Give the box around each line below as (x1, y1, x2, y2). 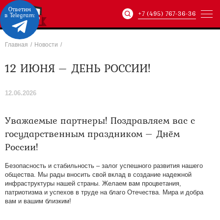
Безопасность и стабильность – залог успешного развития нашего (5, 162, 203, 169)
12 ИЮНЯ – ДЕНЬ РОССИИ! (5, 59, 151, 77)
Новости (34, 41, 58, 48)
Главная (5, 41, 28, 48)
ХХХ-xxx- (118, 44, 150, 56)
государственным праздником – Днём (5, 126, 180, 141)
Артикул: (82, 44, 115, 56)
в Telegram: (4, 11, 35, 20)
